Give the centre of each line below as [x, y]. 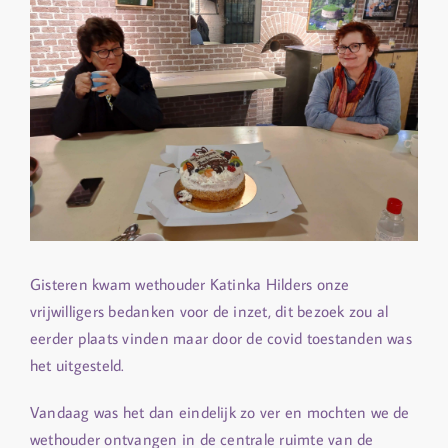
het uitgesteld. [77, 365]
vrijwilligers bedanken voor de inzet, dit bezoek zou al [209, 311]
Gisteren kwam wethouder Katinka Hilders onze [190, 284]
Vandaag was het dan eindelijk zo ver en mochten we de [220, 412]
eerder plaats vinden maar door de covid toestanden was [221, 338]
